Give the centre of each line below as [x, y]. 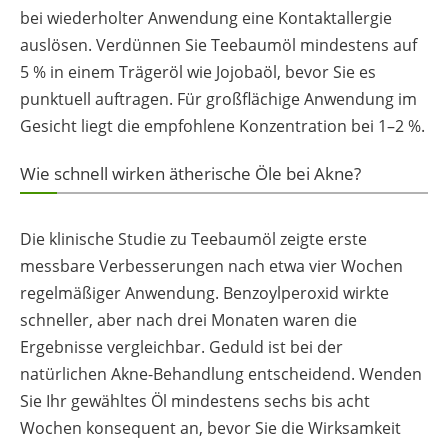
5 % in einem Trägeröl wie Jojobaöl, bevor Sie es [198, 72]
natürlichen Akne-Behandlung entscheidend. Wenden [221, 373]
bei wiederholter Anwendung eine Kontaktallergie [206, 18]
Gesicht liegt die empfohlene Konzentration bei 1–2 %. [222, 126]
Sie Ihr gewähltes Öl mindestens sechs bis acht [195, 400]
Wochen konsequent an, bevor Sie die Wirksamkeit [210, 427]
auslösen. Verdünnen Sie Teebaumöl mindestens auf [218, 45]
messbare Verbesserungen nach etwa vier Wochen [211, 265]
